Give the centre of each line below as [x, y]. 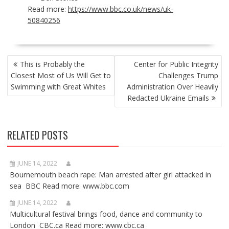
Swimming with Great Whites [58, 87]
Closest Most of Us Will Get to [61, 76]
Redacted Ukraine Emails [168, 98]
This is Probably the [52, 64]
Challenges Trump [189, 76]
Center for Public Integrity [176, 64]
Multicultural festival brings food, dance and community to [106, 214]
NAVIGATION [29, 72]
